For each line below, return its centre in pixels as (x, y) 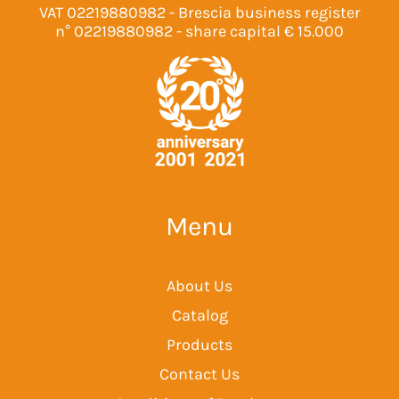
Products (199, 345)
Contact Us (199, 375)
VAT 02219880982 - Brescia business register (199, 12)
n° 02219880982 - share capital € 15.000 (199, 31)
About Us (199, 286)
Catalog (199, 316)
